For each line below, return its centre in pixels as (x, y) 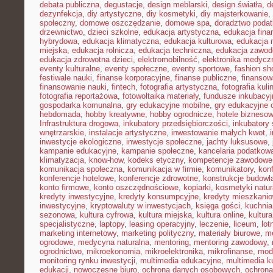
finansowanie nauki (73, 87)
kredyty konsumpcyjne (159, 197)
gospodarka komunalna (80, 105)
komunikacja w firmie (165, 169)
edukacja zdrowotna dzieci (86, 59)
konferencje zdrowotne (158, 178)
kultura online (220, 215)
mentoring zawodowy (230, 242)
